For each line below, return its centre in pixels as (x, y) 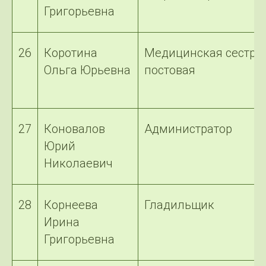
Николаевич (78, 163)
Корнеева (71, 205)
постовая (170, 70)
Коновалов (75, 129)
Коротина (71, 53)
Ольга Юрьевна (87, 70)
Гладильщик (179, 205)
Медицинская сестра (203, 53)
